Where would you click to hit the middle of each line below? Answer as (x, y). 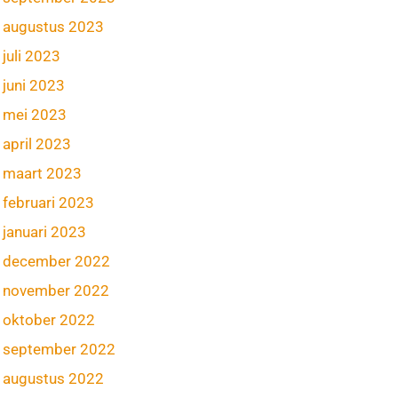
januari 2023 (45, 232)
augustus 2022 (54, 378)
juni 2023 (34, 85)
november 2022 (56, 291)
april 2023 (37, 144)
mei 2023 (35, 115)
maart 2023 (43, 173)
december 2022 (57, 261)
